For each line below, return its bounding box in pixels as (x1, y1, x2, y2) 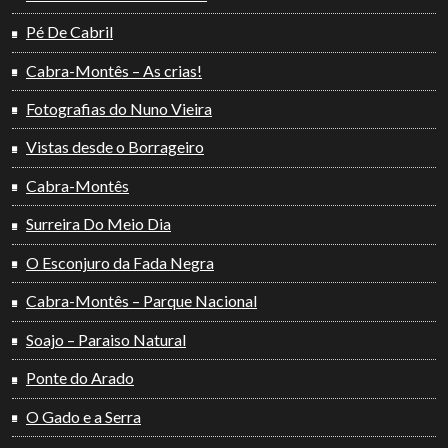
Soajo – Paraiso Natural (26, 329, 186, 349)
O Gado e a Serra (26, 406, 141, 426)
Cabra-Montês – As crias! (26, 60, 202, 80)
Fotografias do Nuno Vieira (26, 99, 212, 118)
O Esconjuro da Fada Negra (26, 252, 214, 272)
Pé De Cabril (26, 22, 113, 42)
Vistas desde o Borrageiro (26, 137, 204, 157)
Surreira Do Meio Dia (26, 214, 171, 234)
